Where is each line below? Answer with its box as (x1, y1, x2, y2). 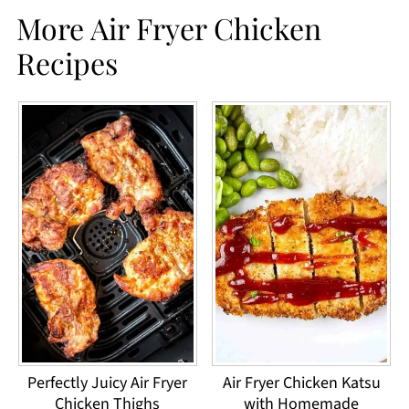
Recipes (16, 43, 118, 83)
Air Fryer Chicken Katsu (222, 372, 381, 395)
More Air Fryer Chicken (16, 8, 321, 48)
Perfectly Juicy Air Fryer (27, 372, 188, 395)
